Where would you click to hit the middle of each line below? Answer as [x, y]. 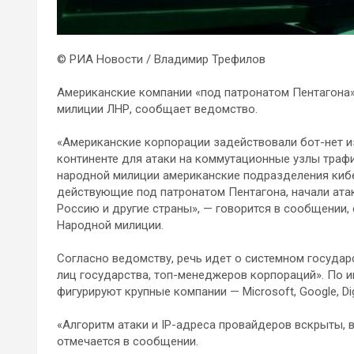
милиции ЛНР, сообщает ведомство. [157, 109]
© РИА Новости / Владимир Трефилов [161, 60]
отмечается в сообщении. [128, 342]
